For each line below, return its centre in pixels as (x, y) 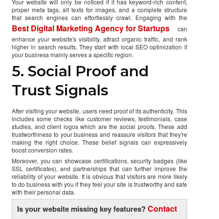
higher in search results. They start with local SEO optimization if (99, 46)
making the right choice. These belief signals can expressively (99, 142)
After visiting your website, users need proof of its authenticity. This (99, 110)
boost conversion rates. (43, 150)
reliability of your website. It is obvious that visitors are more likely (99, 176)
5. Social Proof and (80, 71)
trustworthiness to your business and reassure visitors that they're (99, 134)
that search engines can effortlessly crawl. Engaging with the (99, 17)
